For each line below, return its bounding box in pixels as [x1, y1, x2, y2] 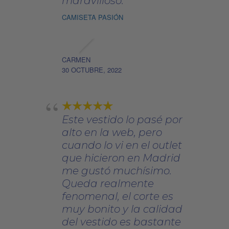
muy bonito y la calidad [61, 202, 182, 215]
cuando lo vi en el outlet [61, 139, 182, 151]
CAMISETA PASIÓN [61, 12, 123, 22]
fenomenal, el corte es [61, 190, 173, 202]
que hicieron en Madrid [61, 151, 180, 164]
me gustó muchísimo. [61, 164, 172, 177]
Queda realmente [61, 177, 154, 190]
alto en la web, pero [61, 126, 162, 139]
